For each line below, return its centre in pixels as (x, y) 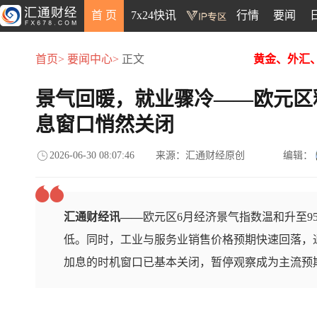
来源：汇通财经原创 (200, 155)
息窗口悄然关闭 (105, 125)
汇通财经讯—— (103, 217)
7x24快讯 (154, 15)
